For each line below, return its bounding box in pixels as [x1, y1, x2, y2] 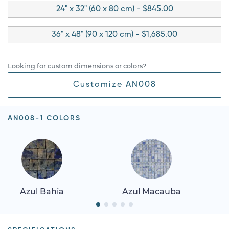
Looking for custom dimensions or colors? [8, 62, 146, 70]
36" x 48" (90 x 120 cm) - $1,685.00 [52, 30, 177, 39]
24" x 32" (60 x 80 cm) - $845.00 [56, 5, 173, 13]
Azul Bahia [20, 186, 64, 196]
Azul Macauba [122, 186, 181, 196]
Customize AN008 [73, 80, 156, 89]
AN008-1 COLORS [8, 114, 81, 122]
